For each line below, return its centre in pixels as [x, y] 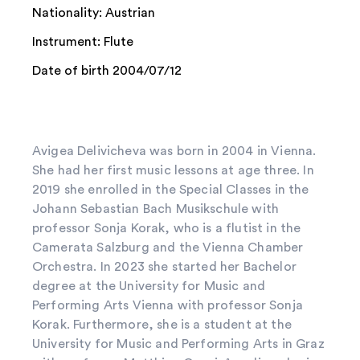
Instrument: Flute [83, 41]
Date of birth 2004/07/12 [107, 70]
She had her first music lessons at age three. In [173, 170]
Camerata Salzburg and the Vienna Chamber [168, 247]
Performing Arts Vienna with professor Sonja [168, 305]
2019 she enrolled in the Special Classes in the [171, 189]
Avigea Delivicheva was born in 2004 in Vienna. [174, 151]
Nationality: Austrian [94, 12]
